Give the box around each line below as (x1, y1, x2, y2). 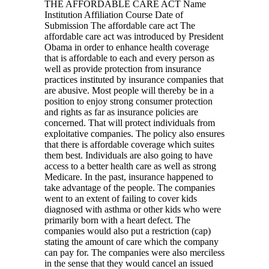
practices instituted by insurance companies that (44, 74, 223, 85)
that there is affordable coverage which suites (44, 139, 214, 150)
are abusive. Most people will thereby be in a (44, 85, 214, 95)
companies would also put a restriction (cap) (44, 225, 211, 236)
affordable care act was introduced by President (44, 31, 223, 41)
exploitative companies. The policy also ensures (44, 128, 225, 139)
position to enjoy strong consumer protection (44, 95, 213, 106)
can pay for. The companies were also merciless (44, 247, 225, 258)
